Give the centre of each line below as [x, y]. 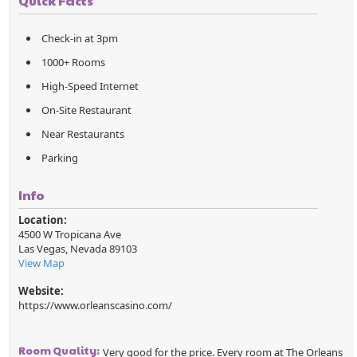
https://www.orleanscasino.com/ [96, 305]
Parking [60, 158]
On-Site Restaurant [87, 110]
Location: [43, 220]
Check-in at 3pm [80, 39]
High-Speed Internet [90, 86]
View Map [42, 263]
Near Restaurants [83, 134]
